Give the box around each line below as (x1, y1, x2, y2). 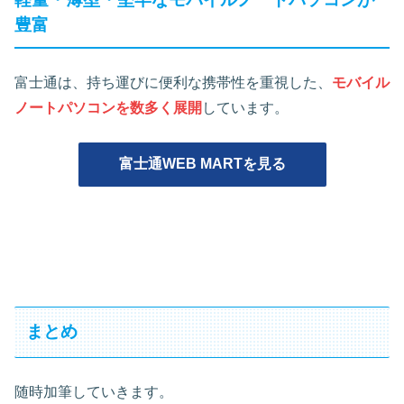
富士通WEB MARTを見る (118, 156, 286, 172)
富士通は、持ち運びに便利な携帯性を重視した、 (14, 74, 332, 90)
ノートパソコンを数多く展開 (14, 99, 202, 115)
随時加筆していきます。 (14, 384, 173, 400)
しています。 (202, 99, 289, 115)
